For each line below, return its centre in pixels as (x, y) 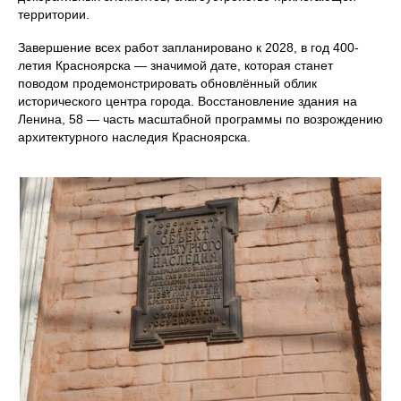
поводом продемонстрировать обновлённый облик (167, 84)
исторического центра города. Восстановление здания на (188, 102)
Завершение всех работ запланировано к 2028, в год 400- (188, 48)
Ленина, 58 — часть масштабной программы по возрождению (200, 119)
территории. (54, 15)
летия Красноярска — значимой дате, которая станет (175, 66)
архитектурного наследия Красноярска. (134, 137)
